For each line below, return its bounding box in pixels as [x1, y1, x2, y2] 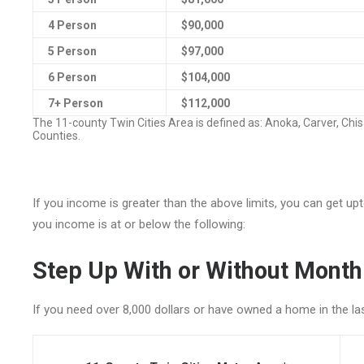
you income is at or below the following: [32, 217, 245, 232]
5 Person [48, 45, 97, 58]
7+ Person [48, 97, 103, 110]
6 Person [48, 71, 97, 84]
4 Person [48, 19, 97, 32]
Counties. [32, 129, 80, 142]
